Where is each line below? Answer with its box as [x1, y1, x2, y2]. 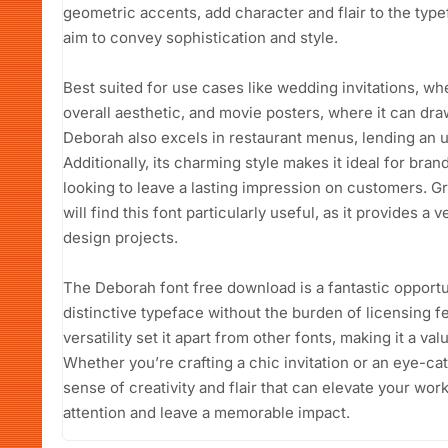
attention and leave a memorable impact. [63, 403, 350, 423]
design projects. [63, 228, 178, 248]
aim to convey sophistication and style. [63, 28, 338, 48]
